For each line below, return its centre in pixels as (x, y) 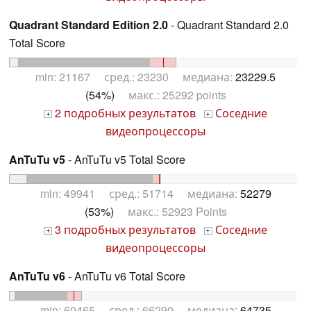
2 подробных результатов (124, 113)
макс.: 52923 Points (170, 211)
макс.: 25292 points (170, 95)
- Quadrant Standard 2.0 (228, 25)
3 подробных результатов (124, 229)
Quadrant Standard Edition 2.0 (89, 25)
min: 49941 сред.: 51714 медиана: (140, 193)
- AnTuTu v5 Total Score (125, 160)
